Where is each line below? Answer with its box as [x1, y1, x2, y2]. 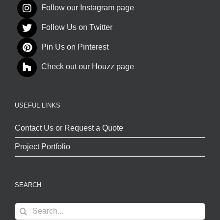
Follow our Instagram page [41, 3, 134, 12]
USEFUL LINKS [15, 101, 60, 109]
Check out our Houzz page [41, 62, 134, 71]
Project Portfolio [15, 142, 70, 151]
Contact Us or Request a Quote [15, 123, 123, 132]
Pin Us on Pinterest [41, 43, 109, 52]
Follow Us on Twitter [41, 23, 112, 32]
